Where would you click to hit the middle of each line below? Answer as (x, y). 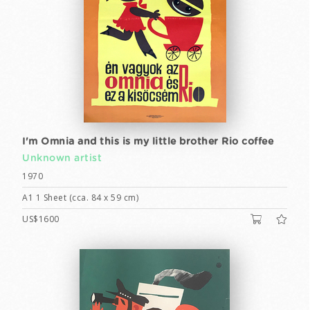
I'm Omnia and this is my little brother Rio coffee (148, 142)
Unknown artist (62, 158)
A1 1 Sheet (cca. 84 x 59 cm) (80, 198)
